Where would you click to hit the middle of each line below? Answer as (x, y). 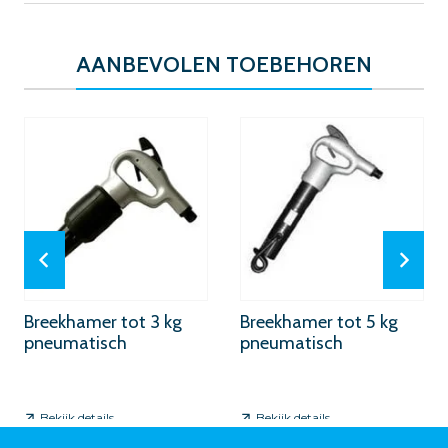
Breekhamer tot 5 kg (319, 322)
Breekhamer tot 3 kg (103, 322)
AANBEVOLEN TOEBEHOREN (224, 64)
